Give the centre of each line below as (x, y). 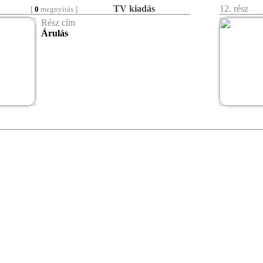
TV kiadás (134, 9)
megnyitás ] (58, 9)
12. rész (235, 9)
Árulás (55, 33)
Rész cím (58, 23)
